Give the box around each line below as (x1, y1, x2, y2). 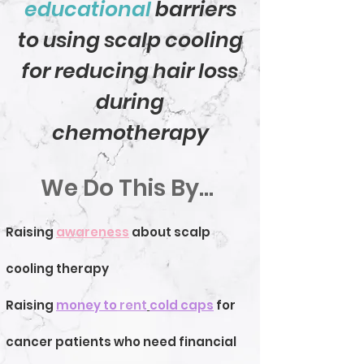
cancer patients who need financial (6, 333, 236, 350)
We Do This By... (41, 172, 214, 204)
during (96, 88, 164, 116)
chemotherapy (51, 119, 209, 147)
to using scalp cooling (17, 26, 243, 54)
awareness (56, 223, 129, 240)
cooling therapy (6, 260, 109, 277)
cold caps (149, 297, 214, 314)
